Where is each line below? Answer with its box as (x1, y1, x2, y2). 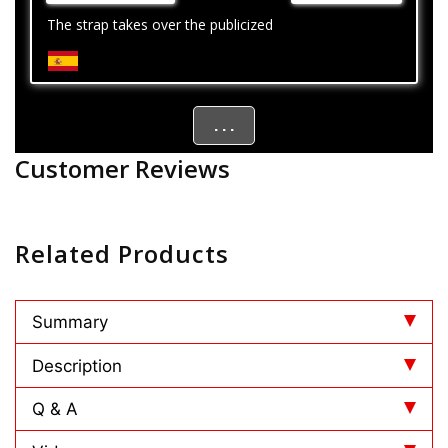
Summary (32, 312, 108, 333)
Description (32, 355, 122, 376)
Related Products (15, 237, 243, 271)
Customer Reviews (15, 152, 230, 186)
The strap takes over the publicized (47, 15, 273, 35)
